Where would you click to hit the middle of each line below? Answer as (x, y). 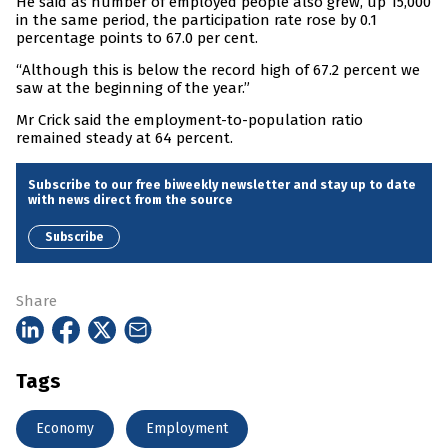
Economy (65, 428)
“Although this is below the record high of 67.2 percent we (218, 70)
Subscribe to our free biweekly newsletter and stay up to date (222, 185)
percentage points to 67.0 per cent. (137, 38)
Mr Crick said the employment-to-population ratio (189, 120)
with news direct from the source (130, 200)
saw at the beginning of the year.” (133, 88)
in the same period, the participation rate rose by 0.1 (196, 20)
